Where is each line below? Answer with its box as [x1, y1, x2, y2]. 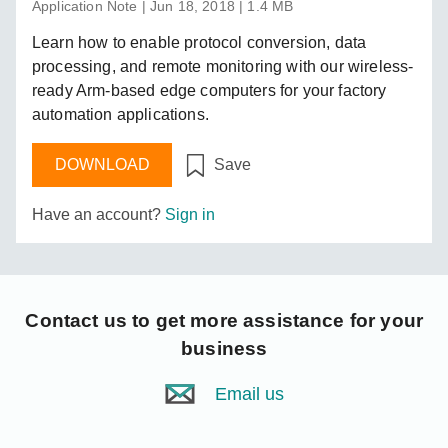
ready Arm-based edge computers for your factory [32, 81, 387, 99]
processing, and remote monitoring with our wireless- [32, 57, 414, 75]
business [181, 338, 268, 360]
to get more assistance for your [126, 310, 424, 332]
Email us [214, 384, 284, 405]
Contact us [25, 310, 127, 332]
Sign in [165, 206, 215, 224]
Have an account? [32, 206, 165, 224]
